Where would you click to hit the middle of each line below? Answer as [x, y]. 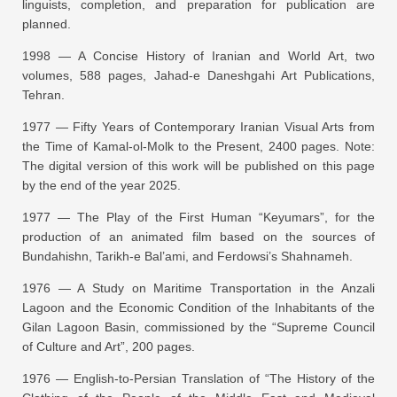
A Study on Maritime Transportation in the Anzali [226, 288]
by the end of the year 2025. [101, 185]
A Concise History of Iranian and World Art [211, 55]
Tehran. [43, 94]
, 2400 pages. [303, 146]
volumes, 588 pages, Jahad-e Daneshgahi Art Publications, [198, 75]
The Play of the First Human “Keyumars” [201, 217]
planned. [47, 23]
